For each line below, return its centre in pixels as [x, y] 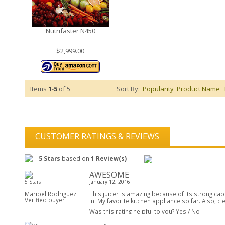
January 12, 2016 [109, 182]
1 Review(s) [108, 158]
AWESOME [109, 175]
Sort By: [129, 89]
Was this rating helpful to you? [132, 211]
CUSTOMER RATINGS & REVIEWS [97, 136]
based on [75, 158]
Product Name [198, 89]
